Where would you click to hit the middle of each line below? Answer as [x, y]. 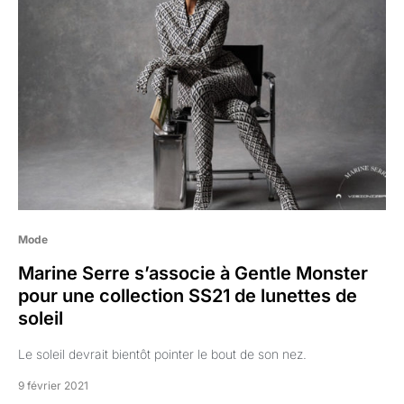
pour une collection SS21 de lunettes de [188, 296]
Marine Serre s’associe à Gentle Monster [193, 273]
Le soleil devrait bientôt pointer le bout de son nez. [162, 354]
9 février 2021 [53, 386]
